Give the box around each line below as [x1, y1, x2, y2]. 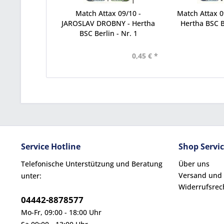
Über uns [178, 159, 209, 168]
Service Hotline [21, 141, 80, 152]
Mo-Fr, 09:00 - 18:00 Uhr [21, 207, 101, 217]
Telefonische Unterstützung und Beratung [21, 159, 162, 168]
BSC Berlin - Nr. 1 [79, 28, 137, 38]
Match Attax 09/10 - [75, 8, 141, 18]
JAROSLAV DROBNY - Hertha [61, 18, 155, 28]
